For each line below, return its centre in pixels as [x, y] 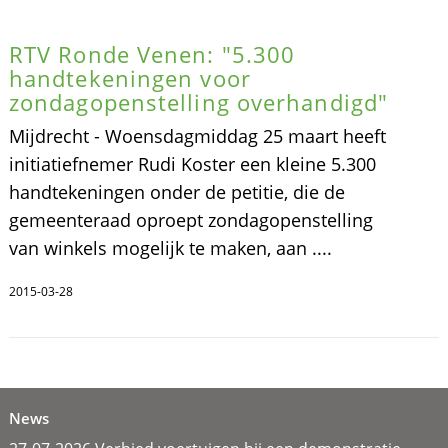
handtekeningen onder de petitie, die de [176, 191]
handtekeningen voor [129, 77]
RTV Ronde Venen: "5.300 [152, 53]
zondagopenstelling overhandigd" [198, 101]
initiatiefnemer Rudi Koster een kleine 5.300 [192, 163]
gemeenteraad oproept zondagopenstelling [190, 219]
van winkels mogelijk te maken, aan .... [170, 247]
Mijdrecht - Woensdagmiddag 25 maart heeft [197, 135]
